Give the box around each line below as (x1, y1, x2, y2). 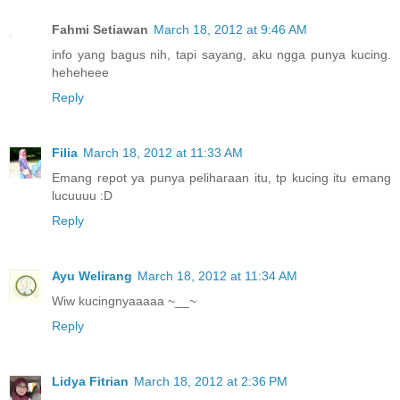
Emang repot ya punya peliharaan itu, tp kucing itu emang (52, 170, 391, 185)
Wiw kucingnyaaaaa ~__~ (52, 293, 196, 308)
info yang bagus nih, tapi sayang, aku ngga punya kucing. (52, 46, 391, 62)
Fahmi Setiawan (52, 21, 148, 37)
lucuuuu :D (52, 187, 112, 203)
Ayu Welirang (52, 268, 132, 283)
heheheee (52, 64, 109, 79)
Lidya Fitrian (52, 373, 129, 388)
